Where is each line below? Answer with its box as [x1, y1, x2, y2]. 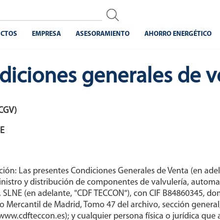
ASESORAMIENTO [75, 30, 130, 38]
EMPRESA [31, 30, 61, 38]
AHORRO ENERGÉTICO [144, 30, 212, 38]
